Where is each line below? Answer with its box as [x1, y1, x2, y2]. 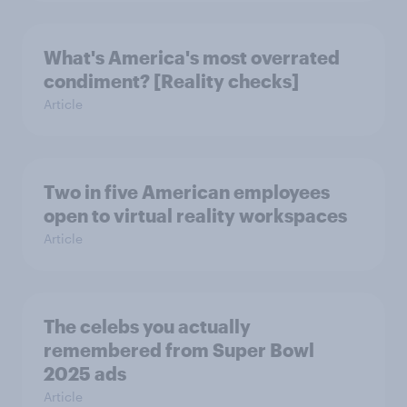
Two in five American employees [44, 180, 330, 203]
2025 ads [44, 362, 126, 384]
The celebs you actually [44, 314, 251, 337]
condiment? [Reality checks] [44, 69, 299, 92]
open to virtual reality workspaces [44, 203, 347, 226]
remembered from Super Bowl [44, 338, 314, 361]
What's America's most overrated [44, 45, 340, 68]
